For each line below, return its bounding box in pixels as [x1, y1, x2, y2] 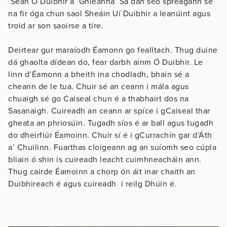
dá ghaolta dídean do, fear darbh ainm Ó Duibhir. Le [8, 57, 203, 67]
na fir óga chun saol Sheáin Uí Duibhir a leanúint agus [8, 8, 210, 19]
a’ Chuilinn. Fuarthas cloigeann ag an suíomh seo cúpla [8, 142, 216, 153]
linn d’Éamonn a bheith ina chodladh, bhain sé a [8, 69, 190, 80]
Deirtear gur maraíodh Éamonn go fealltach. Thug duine [8, 45, 218, 55]
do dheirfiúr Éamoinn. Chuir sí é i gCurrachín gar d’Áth [8, 130, 212, 140]
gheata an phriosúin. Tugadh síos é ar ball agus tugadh [8, 118, 213, 128]
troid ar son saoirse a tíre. [8, 20, 103, 31]
